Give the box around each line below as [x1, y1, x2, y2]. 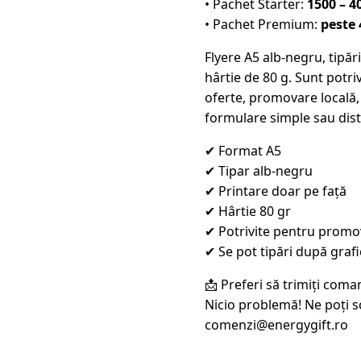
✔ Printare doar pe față [204, 181, 346, 200]
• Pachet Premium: [204, 15, 321, 33]
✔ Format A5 [204, 141, 281, 160]
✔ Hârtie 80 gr [204, 201, 291, 220]
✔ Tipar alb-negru [204, 161, 313, 180]
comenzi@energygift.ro [204, 315, 348, 334]
